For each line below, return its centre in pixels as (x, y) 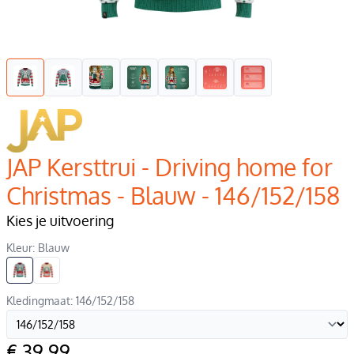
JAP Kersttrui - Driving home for (169, 166)
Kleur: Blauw (38, 247)
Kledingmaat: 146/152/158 (70, 300)
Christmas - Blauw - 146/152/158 (173, 195)
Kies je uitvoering (60, 220)
